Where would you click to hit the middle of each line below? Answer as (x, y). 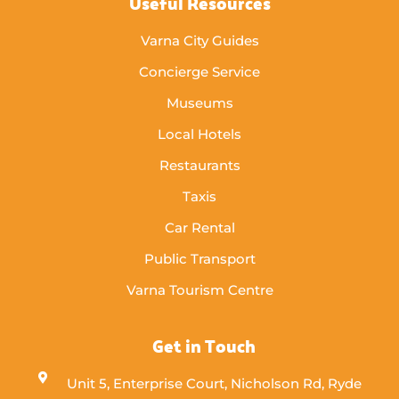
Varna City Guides (199, 40)
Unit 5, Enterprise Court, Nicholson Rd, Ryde (214, 383)
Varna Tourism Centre (199, 289)
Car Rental (199, 227)
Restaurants (199, 165)
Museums (199, 102)
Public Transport (199, 258)
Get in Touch (204, 345)
